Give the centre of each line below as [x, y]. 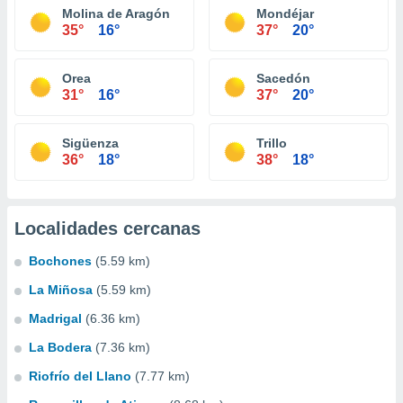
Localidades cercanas [107, 228]
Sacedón [283, 78]
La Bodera [60, 347]
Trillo [272, 143]
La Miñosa [61, 290]
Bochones [60, 261]
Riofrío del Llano [80, 376]
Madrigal [55, 318]
